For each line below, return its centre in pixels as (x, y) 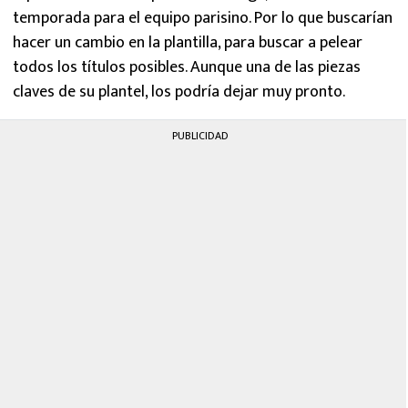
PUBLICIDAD (200, 136)
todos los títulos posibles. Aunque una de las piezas (187, 67)
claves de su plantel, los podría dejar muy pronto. (179, 92)
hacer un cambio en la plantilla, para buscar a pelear (188, 43)
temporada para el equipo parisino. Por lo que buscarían (203, 18)
